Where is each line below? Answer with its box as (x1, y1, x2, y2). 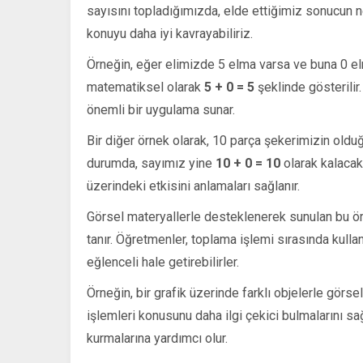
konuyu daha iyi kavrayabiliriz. (87, 26, 253, 42)
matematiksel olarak (87, 79, 204, 96)
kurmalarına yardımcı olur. (87, 331, 228, 347)
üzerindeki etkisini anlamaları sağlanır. (87, 178, 300, 194)
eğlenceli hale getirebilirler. (87, 254, 239, 271)
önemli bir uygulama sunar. (87, 102, 235, 118)
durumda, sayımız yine (87, 156, 216, 172)
